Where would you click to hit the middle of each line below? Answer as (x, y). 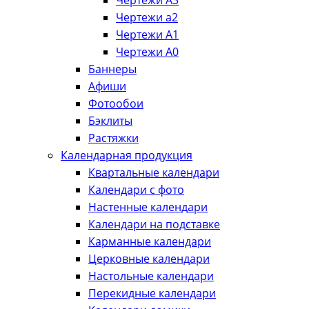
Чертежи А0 (147, 52)
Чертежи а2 (147, 17)
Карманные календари (150, 241)
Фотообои (116, 103)
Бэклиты (110, 121)
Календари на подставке (154, 224)
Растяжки (113, 138)
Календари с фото (136, 190)
